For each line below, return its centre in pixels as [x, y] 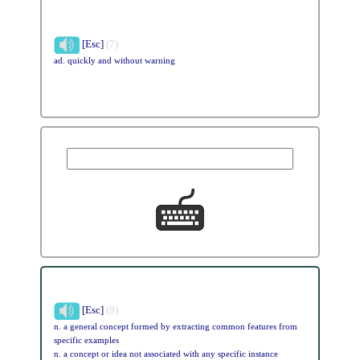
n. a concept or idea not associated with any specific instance [166, 354]
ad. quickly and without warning [114, 60]
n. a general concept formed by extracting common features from [175, 326]
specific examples [86, 340]
